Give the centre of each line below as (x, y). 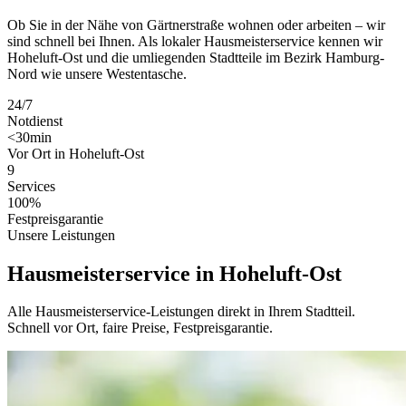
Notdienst (35, 121)
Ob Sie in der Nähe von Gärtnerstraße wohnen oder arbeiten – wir (196, 24)
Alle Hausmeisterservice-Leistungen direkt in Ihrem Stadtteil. (181, 312)
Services (31, 186)
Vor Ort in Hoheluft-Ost (76, 153)
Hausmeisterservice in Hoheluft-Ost (174, 273)
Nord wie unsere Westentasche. (97, 73)
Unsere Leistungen (61, 235)
